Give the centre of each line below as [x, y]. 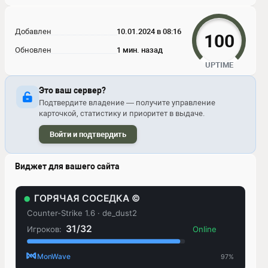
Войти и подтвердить [88, 134]
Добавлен [33, 31]
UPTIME [219, 65]
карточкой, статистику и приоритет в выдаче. [122, 113]
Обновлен [33, 50]
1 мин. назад [140, 50]
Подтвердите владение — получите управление [127, 103]
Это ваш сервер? [72, 90]
